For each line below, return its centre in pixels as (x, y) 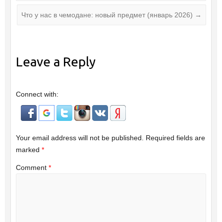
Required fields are (175, 138)
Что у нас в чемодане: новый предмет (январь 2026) (108, 15)
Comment (32, 167)
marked (28, 150)
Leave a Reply (55, 61)
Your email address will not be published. (80, 138)
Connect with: (37, 94)
